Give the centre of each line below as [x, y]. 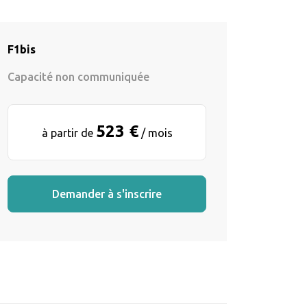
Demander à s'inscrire [107, 194]
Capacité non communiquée [78, 76]
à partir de [69, 133]
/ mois [155, 133]
